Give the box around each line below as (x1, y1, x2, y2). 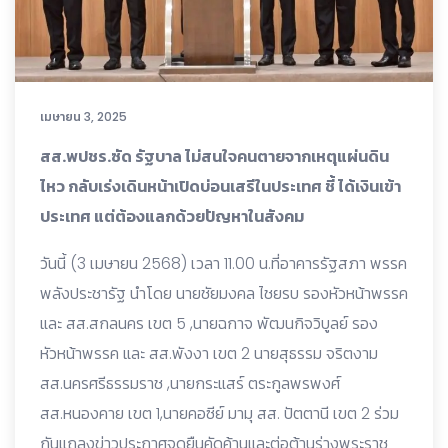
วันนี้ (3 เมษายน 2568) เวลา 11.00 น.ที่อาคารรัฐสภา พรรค (40, 251, 407, 275)
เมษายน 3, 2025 (40, 107, 127, 125)
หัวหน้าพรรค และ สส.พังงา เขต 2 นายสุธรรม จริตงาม (40, 341, 378, 365)
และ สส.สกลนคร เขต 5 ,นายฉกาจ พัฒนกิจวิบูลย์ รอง (40, 311, 378, 335)
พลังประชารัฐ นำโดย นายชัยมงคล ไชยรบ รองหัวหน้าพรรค (40, 281, 408, 305)
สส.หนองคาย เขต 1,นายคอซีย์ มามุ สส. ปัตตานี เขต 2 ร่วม (40, 401, 399, 425)
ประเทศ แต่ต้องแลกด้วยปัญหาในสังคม (40, 204, 304, 228)
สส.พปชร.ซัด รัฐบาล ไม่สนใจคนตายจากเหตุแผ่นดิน (40, 144, 389, 168)
